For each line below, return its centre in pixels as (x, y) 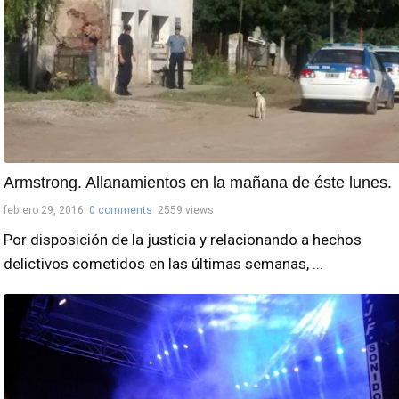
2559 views (186, 211)
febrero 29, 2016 (44, 211)
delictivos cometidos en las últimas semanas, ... (163, 264)
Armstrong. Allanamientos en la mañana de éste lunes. (198, 183)
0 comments (121, 211)
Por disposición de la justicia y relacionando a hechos (183, 240)
